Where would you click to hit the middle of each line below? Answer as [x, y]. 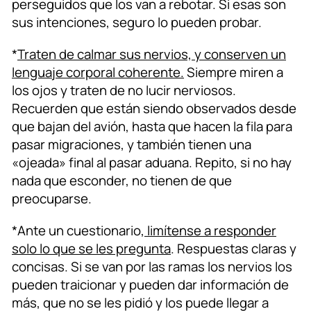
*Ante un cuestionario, [78, 231]
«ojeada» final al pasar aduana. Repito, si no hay [152, 163]
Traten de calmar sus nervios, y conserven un [152, 54]
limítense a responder [210, 231]
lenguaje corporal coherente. [98, 73]
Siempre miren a [234, 73]
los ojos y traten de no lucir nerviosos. [124, 91]
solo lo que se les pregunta [91, 249]
